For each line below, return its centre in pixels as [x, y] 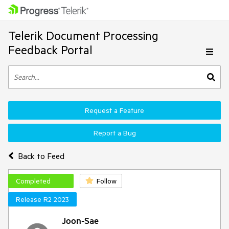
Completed [33, 181]
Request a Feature [114, 110]
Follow [107, 181]
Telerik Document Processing [83, 36]
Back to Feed [41, 156]
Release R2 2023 [42, 199]
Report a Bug [114, 133]
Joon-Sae [80, 220]
